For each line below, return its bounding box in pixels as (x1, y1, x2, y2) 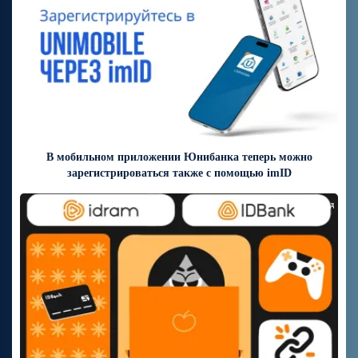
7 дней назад (288, 199, 334, 209)
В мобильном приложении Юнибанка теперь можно (46, 150, 312, 163)
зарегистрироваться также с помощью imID (66, 166, 292, 179)
